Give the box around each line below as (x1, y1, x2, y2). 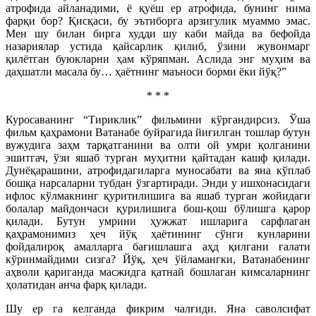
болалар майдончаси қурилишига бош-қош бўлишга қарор (6, 202, 310, 214)
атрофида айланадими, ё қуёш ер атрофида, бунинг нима (6, 2, 310, 14)
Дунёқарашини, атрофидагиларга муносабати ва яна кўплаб (6, 164, 310, 176)
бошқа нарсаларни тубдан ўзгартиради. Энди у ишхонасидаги (6, 177, 310, 189)
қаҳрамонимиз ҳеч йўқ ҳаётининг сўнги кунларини (6, 228, 310, 240)
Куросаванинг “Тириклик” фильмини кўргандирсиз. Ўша (6, 114, 310, 126)
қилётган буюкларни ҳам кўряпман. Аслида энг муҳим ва (6, 53, 310, 65)
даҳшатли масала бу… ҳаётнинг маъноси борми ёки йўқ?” (6, 66, 286, 78)
